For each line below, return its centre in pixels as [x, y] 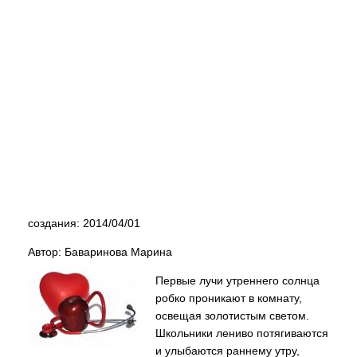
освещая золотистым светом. [232, 316]
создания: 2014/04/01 [84, 223]
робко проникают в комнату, [229, 298]
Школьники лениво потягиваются [242, 333]
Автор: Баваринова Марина [100, 252]
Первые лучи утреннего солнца [237, 280]
